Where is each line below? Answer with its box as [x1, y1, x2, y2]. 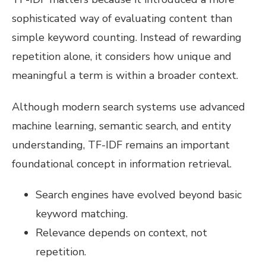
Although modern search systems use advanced [12, 99, 245, 114]
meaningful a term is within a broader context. [12, 68, 238, 83]
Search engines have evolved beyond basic [36, 188, 242, 202]
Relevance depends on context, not [36, 226, 207, 240]
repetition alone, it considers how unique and [12, 49, 232, 64]
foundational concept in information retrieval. [12, 156, 232, 171]
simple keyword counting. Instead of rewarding [12, 30, 242, 45]
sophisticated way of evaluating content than [12, 11, 232, 26]
